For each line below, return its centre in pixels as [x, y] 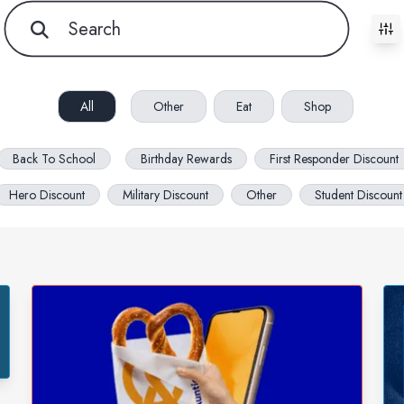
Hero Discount [47, 195]
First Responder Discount [334, 159]
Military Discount [165, 195]
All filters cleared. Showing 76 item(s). [119, 36]
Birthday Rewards [186, 159]
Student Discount [358, 195]
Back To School [54, 159]
